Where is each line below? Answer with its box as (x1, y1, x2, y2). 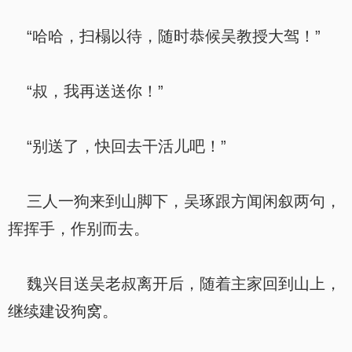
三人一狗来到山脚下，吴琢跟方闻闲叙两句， (8, 192, 341, 210)
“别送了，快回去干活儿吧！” (8, 137, 226, 155)
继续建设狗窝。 (8, 302, 118, 320)
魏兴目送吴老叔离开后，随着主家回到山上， (8, 275, 341, 292)
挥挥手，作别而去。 (8, 220, 149, 237)
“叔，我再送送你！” (8, 82, 163, 100)
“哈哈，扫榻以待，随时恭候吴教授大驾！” (8, 27, 321, 45)
